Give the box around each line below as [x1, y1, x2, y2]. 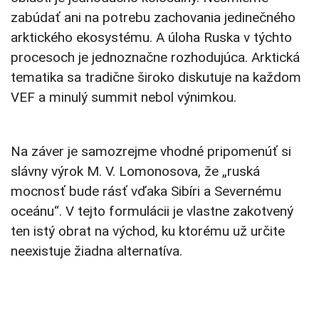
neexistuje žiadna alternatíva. [11, 243, 182, 260]
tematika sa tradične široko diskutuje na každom [11, 69, 301, 86]
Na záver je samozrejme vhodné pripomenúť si [11, 143, 291, 160]
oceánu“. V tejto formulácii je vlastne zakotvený [11, 203, 293, 220]
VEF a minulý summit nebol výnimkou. [11, 89, 236, 106]
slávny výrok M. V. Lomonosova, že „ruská [11, 163, 260, 180]
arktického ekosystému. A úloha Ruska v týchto [11, 29, 292, 46]
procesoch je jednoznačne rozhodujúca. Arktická [11, 49, 300, 66]
